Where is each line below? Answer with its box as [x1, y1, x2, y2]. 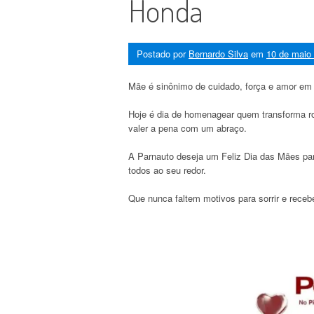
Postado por [137, 46, 189, 60]
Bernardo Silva [189, 46, 248, 60]
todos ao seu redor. [128, 163, 206, 177]
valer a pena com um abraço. [128, 121, 247, 135]
